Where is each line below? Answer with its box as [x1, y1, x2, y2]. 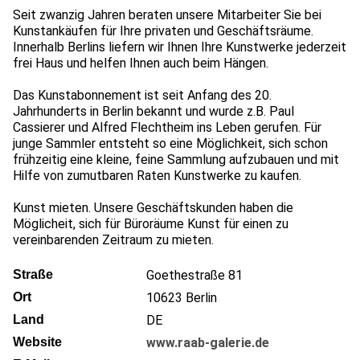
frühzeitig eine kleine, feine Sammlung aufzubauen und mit [13, 151, 339, 167]
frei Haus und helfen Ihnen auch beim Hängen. [13, 55, 268, 71]
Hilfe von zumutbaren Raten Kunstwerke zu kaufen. [13, 167, 301, 183]
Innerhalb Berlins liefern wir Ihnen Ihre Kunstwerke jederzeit [13, 39, 346, 55]
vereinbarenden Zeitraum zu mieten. [13, 231, 214, 247]
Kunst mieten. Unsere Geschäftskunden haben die [13, 199, 293, 215]
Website [13, 334, 62, 349]
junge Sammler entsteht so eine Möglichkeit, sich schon [13, 135, 328, 151]
